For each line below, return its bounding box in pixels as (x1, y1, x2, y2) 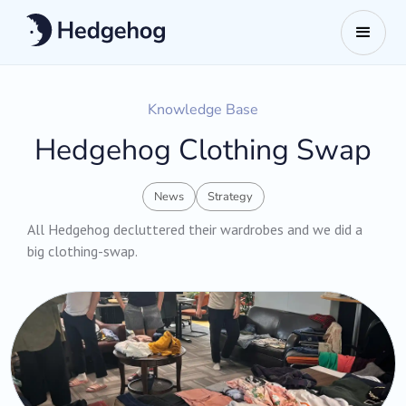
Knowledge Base (148, 100, 258, 120)
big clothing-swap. (27, 242, 139, 261)
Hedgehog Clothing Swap (34, 130, 372, 169)
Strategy (207, 188, 253, 205)
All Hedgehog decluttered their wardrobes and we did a (27, 220, 363, 239)
